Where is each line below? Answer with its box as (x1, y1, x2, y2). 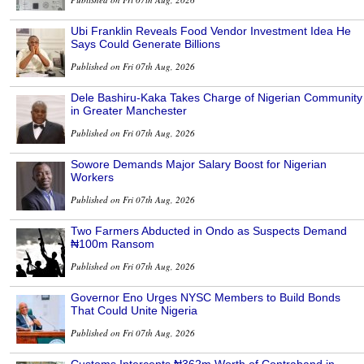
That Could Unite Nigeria (71, 304, 197, 318)
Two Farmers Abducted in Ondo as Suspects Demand (71, 224, 347, 238)
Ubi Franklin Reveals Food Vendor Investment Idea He (71, 24, 351, 38)
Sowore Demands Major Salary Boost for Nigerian (71, 158, 327, 171)
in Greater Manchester (71, 104, 187, 118)
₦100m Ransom (71, 237, 154, 251)
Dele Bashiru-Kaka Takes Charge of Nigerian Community (71, 91, 362, 105)
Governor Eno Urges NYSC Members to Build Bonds (71, 291, 340, 305)
